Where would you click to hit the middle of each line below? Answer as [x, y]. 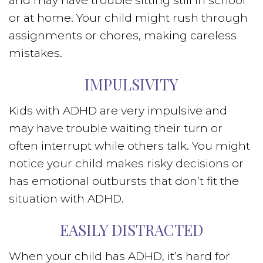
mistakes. [36, 53]
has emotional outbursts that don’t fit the [124, 181]
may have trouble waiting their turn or [116, 128]
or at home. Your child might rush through [128, 18]
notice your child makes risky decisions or [126, 163]
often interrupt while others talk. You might [129, 146]
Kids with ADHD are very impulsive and [118, 111]
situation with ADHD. [66, 199]
